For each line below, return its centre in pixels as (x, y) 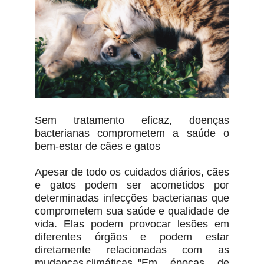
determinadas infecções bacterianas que (132, 198)
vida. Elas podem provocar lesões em (132, 224)
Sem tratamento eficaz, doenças (132, 121)
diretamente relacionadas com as (132, 250)
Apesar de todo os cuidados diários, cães (132, 172)
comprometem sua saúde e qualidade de (132, 211)
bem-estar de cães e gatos (97, 146)
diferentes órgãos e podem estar (132, 237)
